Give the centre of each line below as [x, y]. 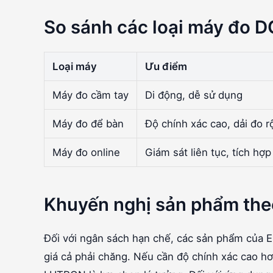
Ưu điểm [166, 66]
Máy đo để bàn [88, 123]
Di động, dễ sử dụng [193, 95]
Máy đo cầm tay [90, 95]
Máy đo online [86, 152]
